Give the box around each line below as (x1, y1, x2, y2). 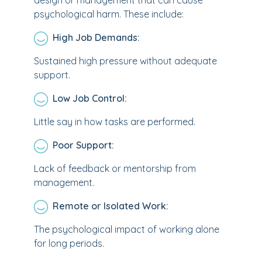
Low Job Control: (53, 92, 127, 104)
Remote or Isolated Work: (53, 200, 168, 212)
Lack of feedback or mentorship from (34, 163, 196, 174)
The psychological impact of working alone (34, 223, 219, 235)
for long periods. (34, 237, 104, 249)
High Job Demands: (53, 32, 140, 43)
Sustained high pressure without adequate (34, 55, 217, 67)
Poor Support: (53, 139, 114, 151)
